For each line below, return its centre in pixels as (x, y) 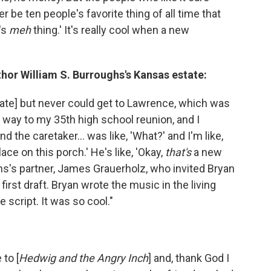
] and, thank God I (189, 258)
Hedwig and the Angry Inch (83, 258)
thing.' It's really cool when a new (110, 30)
